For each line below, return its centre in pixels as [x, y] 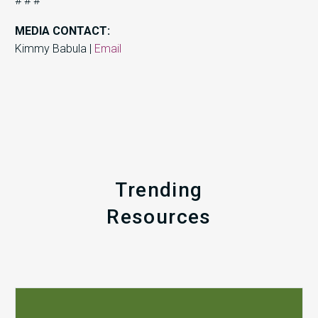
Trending [159, 190]
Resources [159, 217]
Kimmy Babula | [55, 48]
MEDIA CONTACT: [62, 31]
